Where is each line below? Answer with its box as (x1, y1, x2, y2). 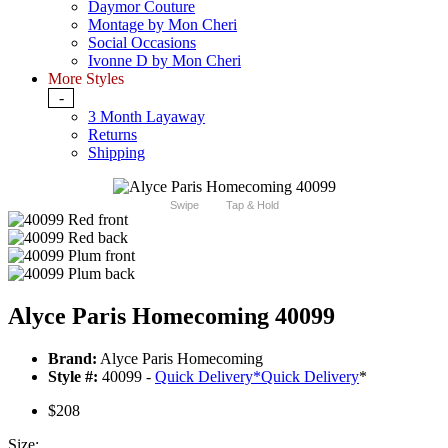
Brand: (48, 349, 97, 367)
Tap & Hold (225, 199, 279, 212)
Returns (88, 126, 137, 144)
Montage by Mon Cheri (88, 16, 237, 34)
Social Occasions (88, 34, 196, 52)
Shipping (88, 144, 145, 162)
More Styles (48, 70, 124, 88)
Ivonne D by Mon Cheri (88, 52, 241, 70)
